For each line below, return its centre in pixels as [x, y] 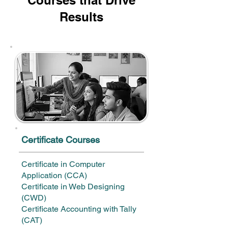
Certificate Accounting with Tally [79, 209]
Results [81, 17]
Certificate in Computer [63, 164]
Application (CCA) [54, 175]
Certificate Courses [61, 140]
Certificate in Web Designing [73, 187]
